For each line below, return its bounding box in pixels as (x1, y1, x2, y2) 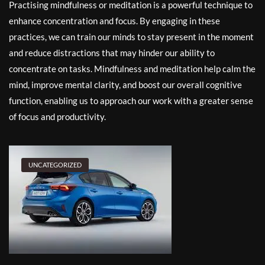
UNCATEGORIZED (28, 161, 82, 169)
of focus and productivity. (9, 111, 106, 122)
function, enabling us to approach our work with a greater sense (9, 95, 253, 106)
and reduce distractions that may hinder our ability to (9, 47, 215, 58)
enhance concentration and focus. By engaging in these (9, 15, 220, 26)
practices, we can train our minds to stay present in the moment (9, 31, 254, 42)
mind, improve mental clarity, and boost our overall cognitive (9, 79, 242, 90)
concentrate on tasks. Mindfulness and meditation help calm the (9, 63, 256, 74)
